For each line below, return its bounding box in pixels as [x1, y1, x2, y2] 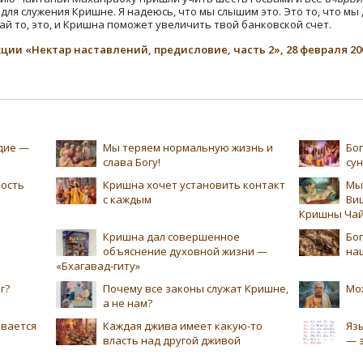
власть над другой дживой [103, 333, 241, 348]
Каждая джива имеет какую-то [103, 318, 263, 334]
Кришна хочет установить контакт [103, 177, 285, 193]
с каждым [103, 192, 152, 207]
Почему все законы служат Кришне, [103, 281, 288, 297]
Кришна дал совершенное [103, 229, 240, 245]
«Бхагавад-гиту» [56, 258, 140, 274]
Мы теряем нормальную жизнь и [103, 140, 273, 156]
